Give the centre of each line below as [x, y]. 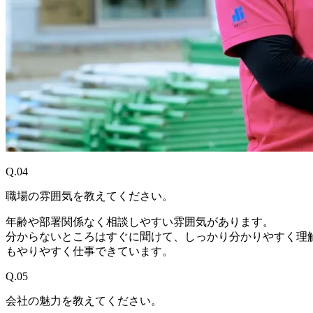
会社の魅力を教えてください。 [84, 300]
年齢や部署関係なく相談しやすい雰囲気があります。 [140, 221]
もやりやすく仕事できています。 [89, 251]
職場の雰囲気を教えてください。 [89, 196]
